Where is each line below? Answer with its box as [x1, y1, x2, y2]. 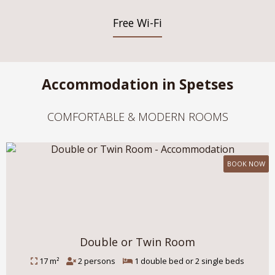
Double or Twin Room [80, 234, 195, 250]
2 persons [76, 255, 123, 267]
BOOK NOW [227, 159, 265, 169]
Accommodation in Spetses [42, 74, 233, 95]
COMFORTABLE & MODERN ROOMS [47, 109, 228, 125]
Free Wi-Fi [113, 15, 162, 31]
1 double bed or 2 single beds [133, 255, 244, 267]
